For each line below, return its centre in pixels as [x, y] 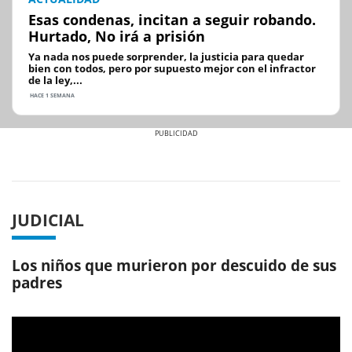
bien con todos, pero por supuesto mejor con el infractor [172, 69]
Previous [61, 155]
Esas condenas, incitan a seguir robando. [172, 20]
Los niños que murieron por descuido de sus [174, 266]
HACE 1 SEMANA [51, 96]
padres [37, 283]
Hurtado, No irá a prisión [117, 37]
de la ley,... [55, 81]
